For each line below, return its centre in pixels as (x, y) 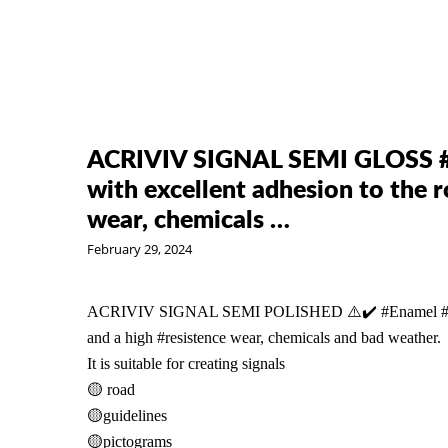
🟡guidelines (127, 416)
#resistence (191, 338)
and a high (122, 338)
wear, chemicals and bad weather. (333, 338)
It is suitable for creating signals (186, 364)
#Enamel (409, 312)
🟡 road (111, 390)
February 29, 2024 (139, 249)
